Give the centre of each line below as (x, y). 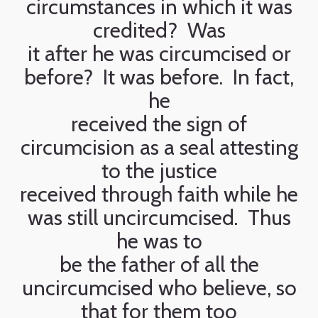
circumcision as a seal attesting (159, 147)
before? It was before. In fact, (159, 77)
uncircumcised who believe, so (159, 288)
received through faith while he (159, 194)
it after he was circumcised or (159, 54)
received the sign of (159, 124)
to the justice (159, 171)
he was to (159, 241)
